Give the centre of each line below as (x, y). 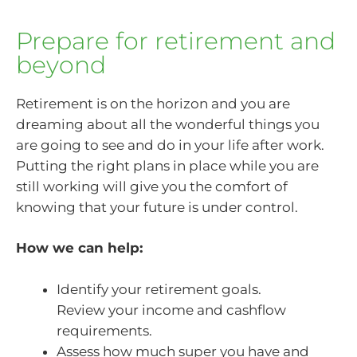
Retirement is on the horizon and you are (153, 103)
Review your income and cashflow (171, 310)
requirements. (104, 330)
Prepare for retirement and (176, 41)
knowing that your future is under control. (157, 207)
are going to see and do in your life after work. (170, 145)
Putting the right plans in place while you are (167, 165)
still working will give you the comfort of (152, 186)
